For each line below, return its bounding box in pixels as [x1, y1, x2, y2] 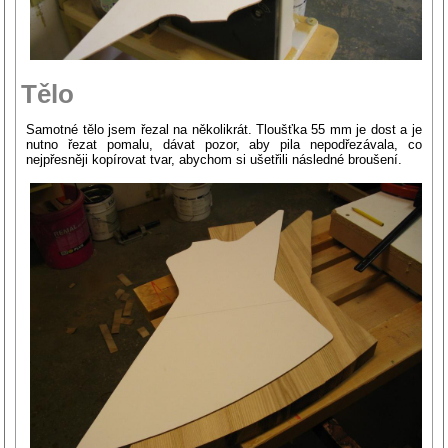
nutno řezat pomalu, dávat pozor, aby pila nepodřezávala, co [26, 137, 422, 153]
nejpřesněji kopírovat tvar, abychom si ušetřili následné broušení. [26, 152, 403, 168]
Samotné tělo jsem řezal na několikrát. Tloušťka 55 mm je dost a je [26, 122, 422, 138]
